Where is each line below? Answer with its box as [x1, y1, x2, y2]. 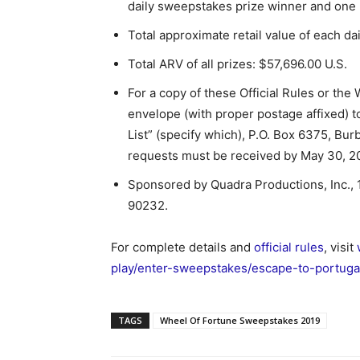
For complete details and [111, 239, 254, 255]
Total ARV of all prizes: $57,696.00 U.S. [128, 56, 347, 72]
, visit [324, 239, 357, 255]
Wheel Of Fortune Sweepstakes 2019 [160, 314, 320, 326]
